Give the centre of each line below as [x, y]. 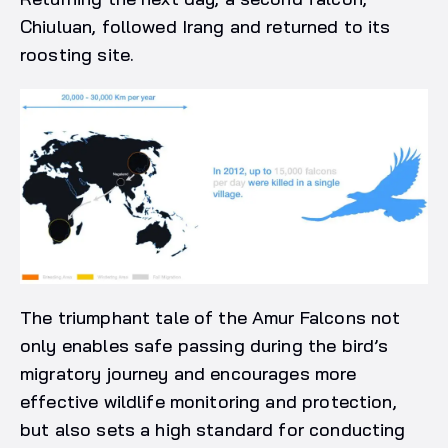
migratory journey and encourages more [188, 374]
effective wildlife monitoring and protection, [208, 402]
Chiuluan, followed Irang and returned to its [205, 26]
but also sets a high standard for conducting [213, 430]
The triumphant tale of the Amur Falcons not [210, 318]
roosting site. [77, 54]
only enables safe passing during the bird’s [204, 346]
